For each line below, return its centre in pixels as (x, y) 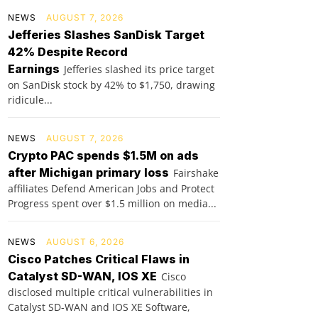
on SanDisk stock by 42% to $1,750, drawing (111, 85)
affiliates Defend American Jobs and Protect (111, 189)
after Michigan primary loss (88, 173)
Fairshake (196, 173)
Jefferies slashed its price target (139, 70)
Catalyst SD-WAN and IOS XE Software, (99, 307)
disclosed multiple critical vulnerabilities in (110, 292)
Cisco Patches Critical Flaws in (99, 259)
